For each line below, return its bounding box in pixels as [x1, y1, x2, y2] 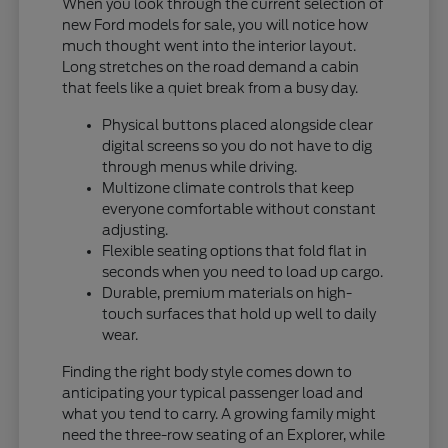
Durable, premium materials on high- [102, 284, 353, 301]
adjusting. [102, 221, 169, 238]
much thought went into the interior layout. [62, 37, 357, 54]
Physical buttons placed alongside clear [102, 116, 374, 133]
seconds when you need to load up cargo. [102, 263, 384, 280]
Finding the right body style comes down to [62, 363, 353, 380]
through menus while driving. [102, 158, 298, 175]
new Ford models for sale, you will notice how [62, 16, 369, 33]
